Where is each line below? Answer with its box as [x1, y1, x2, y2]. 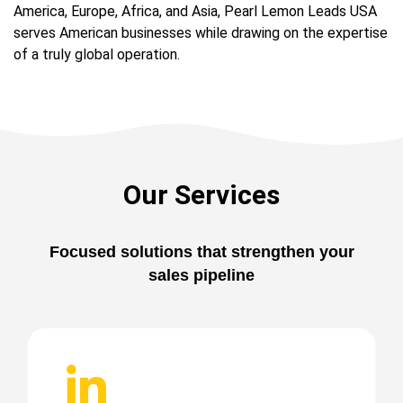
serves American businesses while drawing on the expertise [13, 23, 388, 41]
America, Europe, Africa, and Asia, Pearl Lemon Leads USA [13, 2, 377, 20]
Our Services [123, 179, 280, 211]
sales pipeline [148, 266, 255, 285]
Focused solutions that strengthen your [49, 243, 354, 262]
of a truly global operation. [13, 45, 180, 63]
